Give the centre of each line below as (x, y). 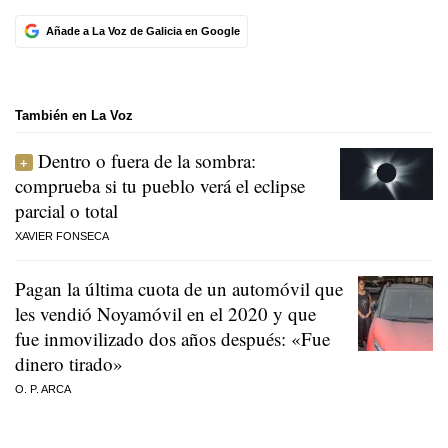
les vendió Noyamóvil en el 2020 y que (165, 314)
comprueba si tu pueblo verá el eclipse (160, 186)
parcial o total (66, 211)
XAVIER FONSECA (62, 236)
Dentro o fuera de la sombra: (147, 161)
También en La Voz (74, 115)
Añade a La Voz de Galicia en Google (142, 30)
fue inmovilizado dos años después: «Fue (172, 339)
